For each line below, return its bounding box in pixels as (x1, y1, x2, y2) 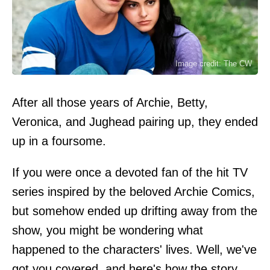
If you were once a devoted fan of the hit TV (12, 165, 248, 179)
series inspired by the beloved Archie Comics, (12, 184, 255, 198)
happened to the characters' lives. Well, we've (12, 242, 257, 256)
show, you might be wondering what (12, 223, 203, 237)
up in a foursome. (12, 134, 106, 148)
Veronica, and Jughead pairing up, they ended (12, 115, 258, 128)
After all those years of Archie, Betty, (12, 95, 208, 109)
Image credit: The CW (175, 58, 252, 68)
